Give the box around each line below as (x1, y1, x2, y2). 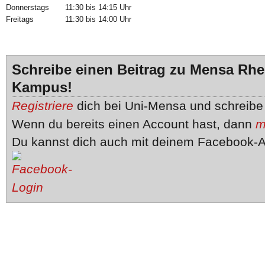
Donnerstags (5, 3, 49, 12)
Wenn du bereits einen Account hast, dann (11, 117, 256, 131)
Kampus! (11, 79, 72, 95)
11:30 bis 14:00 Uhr (64, 15, 131, 24)
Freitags (5, 15, 34, 24)
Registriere (11, 99, 73, 112)
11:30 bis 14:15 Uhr (64, 3, 131, 12)
